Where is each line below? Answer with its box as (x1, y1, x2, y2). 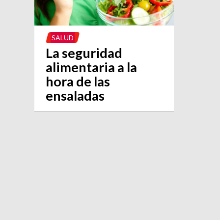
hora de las (46, 73, 110, 89)
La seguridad (46, 44, 123, 61)
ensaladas (46, 87, 105, 104)
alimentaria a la (46, 58, 137, 75)
